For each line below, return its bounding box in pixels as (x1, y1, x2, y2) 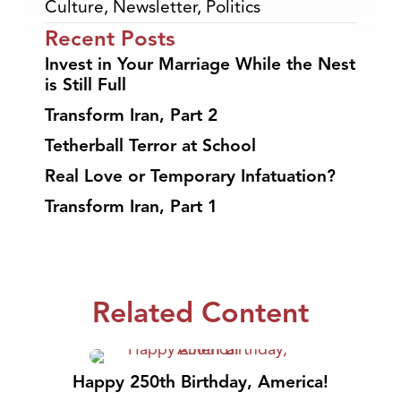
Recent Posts (45, 24, 175, 52)
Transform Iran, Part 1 (45, 195, 218, 218)
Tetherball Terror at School (45, 134, 256, 157)
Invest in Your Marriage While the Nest (45, 53, 355, 75)
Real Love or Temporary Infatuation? (45, 165, 336, 187)
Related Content (92, 294, 309, 330)
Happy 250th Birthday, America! (73, 371, 328, 393)
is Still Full (45, 73, 126, 96)
